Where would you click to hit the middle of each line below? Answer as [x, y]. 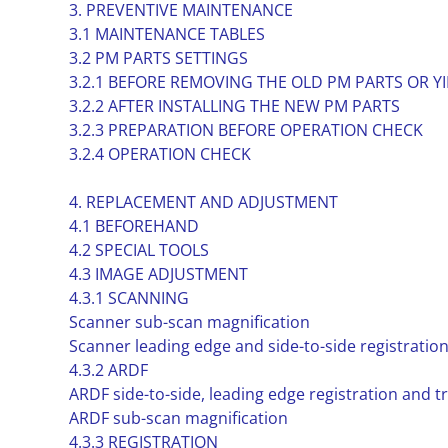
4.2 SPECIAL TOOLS [138, 250]
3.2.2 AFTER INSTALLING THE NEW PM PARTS [234, 106]
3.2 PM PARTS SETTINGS [158, 58]
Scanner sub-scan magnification [189, 322]
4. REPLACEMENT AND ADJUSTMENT [203, 202]
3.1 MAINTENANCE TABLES [166, 34]
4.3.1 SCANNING [128, 298]
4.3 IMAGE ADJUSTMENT [158, 274]
